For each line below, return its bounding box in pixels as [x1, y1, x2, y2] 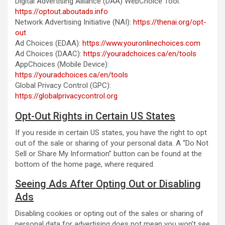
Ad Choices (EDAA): [15, 39, 82, 48]
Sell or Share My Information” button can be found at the [15, 149, 202, 158]
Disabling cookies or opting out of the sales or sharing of [15, 209, 203, 218]
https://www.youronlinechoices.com [82, 39, 200, 48]
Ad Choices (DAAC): [15, 49, 83, 58]
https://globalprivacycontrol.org [15, 91, 118, 100]
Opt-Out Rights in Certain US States [15, 110, 175, 122]
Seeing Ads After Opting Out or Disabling [15, 178, 201, 190]
